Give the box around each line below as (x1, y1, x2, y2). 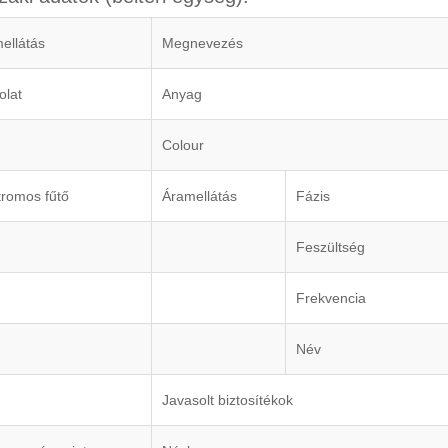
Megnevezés (162, 35, 243, 52)
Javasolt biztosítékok (162, 392, 293, 409)
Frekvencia (296, 290, 366, 307)
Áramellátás (162, 188, 237, 205)
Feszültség (296, 239, 365, 256)
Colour (162, 137, 204, 154)
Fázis (296, 188, 330, 205)
